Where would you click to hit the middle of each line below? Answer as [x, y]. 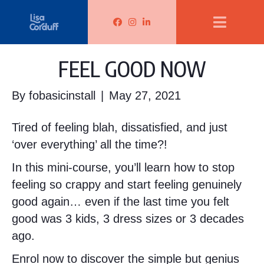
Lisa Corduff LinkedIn [198, 25]
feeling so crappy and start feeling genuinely [127, 184]
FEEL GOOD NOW [132, 69]
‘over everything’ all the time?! [90, 144]
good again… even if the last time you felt [121, 202]
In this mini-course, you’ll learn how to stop [123, 167]
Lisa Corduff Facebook [172, 25]
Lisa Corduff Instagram [188, 25]
